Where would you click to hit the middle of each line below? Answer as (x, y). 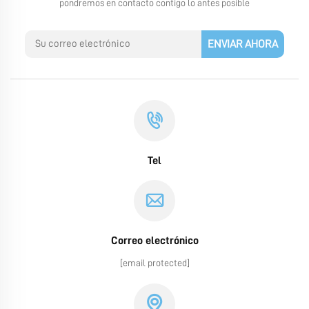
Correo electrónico (154, 240)
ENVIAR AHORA (243, 44)
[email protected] (154, 262)
